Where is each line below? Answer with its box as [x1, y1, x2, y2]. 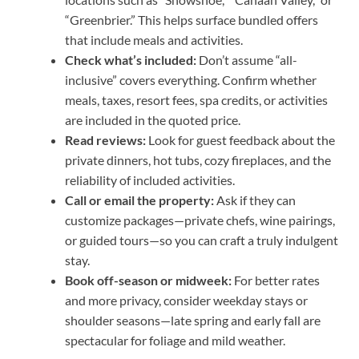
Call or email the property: [65, 192, 214, 208]
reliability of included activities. [65, 172, 235, 188]
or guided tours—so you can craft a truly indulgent [65, 232, 338, 248]
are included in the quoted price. [65, 112, 240, 128]
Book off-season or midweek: [65, 272, 232, 288]
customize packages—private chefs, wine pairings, [65, 212, 335, 228]
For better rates [232, 272, 320, 288]
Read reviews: [65, 132, 146, 148]
